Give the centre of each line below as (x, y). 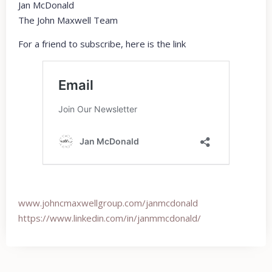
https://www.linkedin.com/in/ (78, 218)
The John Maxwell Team (68, 20)
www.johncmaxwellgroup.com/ (82, 202)
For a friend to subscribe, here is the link (102, 43)
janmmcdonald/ (169, 218)
